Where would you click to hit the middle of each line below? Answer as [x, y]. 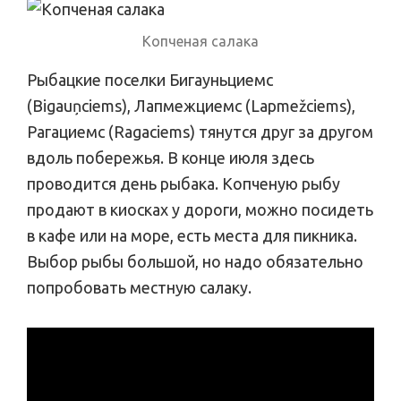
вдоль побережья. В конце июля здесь [171, 157]
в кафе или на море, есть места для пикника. [192, 235]
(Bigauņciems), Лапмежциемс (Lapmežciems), [191, 105]
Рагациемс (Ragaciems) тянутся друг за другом [200, 131]
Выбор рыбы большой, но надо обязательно [195, 261]
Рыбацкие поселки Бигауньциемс [150, 79]
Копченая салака [200, 41]
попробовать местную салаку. [139, 287]
